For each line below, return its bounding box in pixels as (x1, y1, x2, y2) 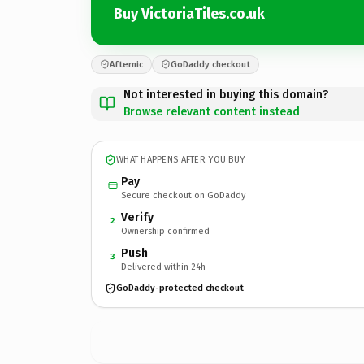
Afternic (110, 58, 143, 70)
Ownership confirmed (121, 225, 210, 236)
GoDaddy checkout (171, 58, 250, 70)
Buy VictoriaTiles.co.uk (114, 5, 265, 23)
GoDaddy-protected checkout (116, 283, 244, 293)
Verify (121, 210, 154, 224)
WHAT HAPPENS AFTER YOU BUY (116, 154, 245, 165)
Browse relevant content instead (123, 104, 300, 119)
